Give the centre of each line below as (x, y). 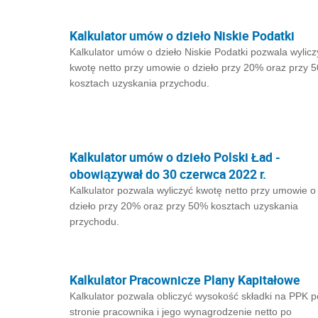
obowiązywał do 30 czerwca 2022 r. (168, 174)
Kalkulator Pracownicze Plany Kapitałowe (185, 280)
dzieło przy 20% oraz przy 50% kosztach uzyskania (184, 206)
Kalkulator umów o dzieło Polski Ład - (175, 157)
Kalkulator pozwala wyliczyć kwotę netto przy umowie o (193, 190)
